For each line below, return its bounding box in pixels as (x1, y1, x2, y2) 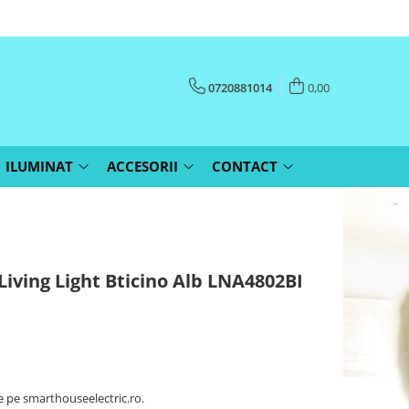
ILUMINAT (5, 157, 73, 175)
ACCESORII (107, 157, 178, 175)
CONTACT (212, 157, 278, 175)
